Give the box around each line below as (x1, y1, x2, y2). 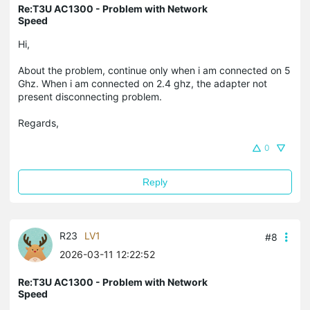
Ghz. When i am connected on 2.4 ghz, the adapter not (18, 77, 267, 89)
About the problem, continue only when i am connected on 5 (18, 64, 291, 76)
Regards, (18, 116, 59, 129)
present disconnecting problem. (18, 90, 162, 102)
